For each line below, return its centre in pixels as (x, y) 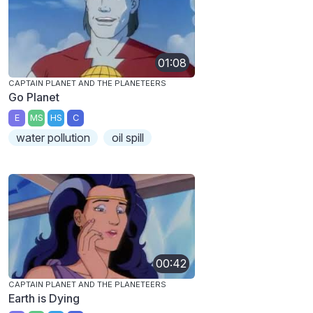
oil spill (128, 137)
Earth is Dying (44, 298)
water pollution (53, 137)
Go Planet (34, 97)
